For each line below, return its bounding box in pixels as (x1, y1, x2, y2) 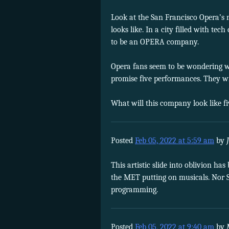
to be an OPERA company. (111, 37, 199, 47)
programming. (111, 185, 158, 194)
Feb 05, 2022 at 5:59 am (135, 135, 214, 145)
